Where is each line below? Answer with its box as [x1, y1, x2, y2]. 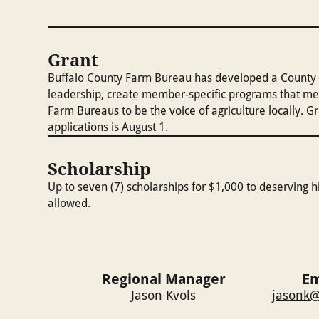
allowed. [48, 196, 91, 211]
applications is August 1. [48, 120, 169, 135]
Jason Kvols [131, 286, 197, 304]
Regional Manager [101, 269, 226, 289]
